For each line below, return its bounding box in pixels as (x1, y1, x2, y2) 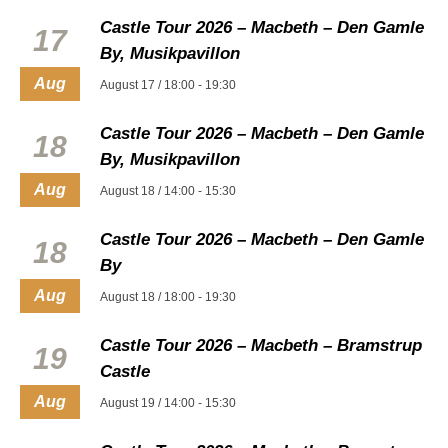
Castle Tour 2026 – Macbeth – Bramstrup (100, 335, 422, 355)
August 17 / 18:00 (100, 77, 195, 92)
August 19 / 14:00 (100, 395, 195, 410)
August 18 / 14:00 (100, 183, 195, 198)
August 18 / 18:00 (100, 289, 195, 304)
